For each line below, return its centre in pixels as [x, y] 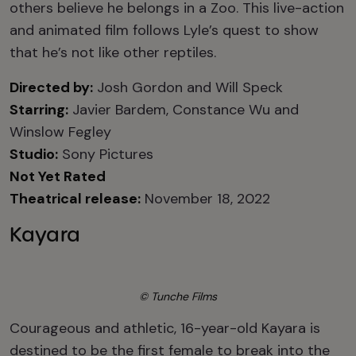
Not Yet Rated [58, 176]
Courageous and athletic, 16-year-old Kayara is [165, 328]
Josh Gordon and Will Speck [188, 87]
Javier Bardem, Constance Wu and [184, 110]
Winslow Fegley [60, 132]
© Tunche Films [178, 296]
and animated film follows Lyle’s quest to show [164, 30]
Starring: [39, 110]
